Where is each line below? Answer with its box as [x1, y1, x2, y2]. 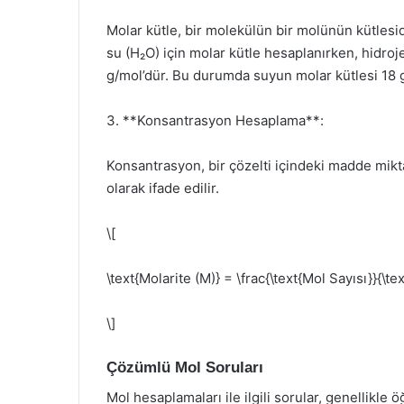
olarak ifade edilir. [106, 179, 219, 197]
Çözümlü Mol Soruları [106, 359, 263, 376]
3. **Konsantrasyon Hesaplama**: [106, 112, 324, 129]
